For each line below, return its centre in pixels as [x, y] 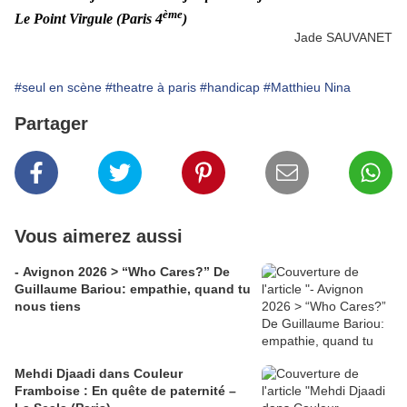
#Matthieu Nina [307, 87]
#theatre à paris [151, 87]
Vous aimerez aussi [99, 236]
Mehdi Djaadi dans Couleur [99, 373]
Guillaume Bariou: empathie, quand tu [133, 288]
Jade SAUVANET [343, 37]
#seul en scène [58, 87]
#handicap [230, 87]
